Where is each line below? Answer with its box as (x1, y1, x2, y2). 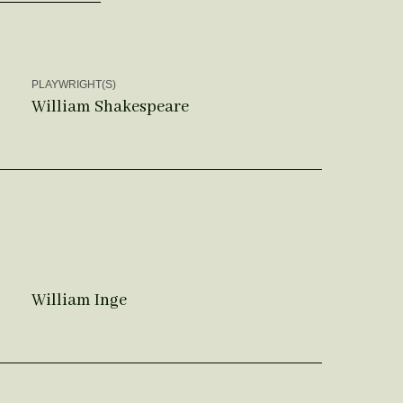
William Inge (31, 290, 127, 312)
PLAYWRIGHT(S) (31, 77, 116, 91)
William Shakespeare (31, 95, 189, 118)
